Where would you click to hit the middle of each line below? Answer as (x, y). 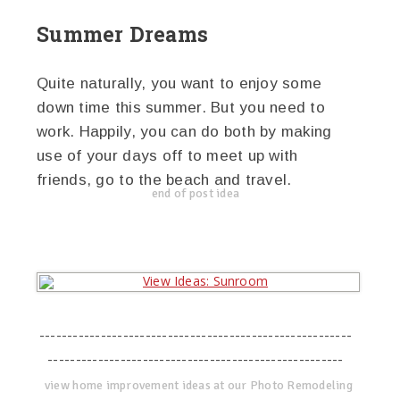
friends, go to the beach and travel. (164, 179)
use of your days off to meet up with (167, 155)
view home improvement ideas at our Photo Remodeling (198, 385)
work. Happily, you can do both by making (184, 131)
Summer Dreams (122, 33)
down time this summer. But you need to (181, 107)
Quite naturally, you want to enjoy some (179, 83)
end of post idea (196, 193)
